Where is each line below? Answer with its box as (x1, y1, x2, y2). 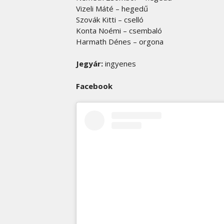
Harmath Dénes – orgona (76, 36, 163, 46)
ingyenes (103, 58, 136, 68)
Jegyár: (76, 58, 103, 68)
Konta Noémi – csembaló (76, 25, 162, 35)
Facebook (76, 80, 112, 91)
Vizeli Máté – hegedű (76, 3, 148, 13)
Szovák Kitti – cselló (76, 14, 143, 24)
